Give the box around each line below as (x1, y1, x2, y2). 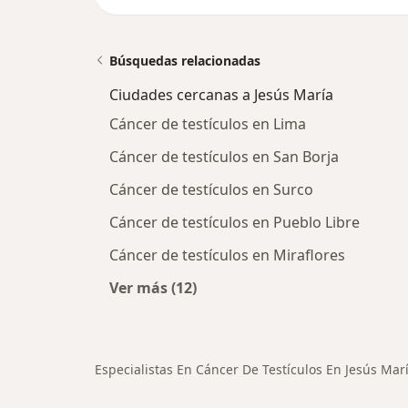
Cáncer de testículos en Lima (109, 113, 306, 134)
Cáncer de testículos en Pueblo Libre (109, 211, 360, 232)
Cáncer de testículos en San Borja (109, 146, 339, 167)
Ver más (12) (109, 277, 197, 298)
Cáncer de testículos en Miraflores (109, 244, 345, 265)
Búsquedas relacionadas (109, 51, 260, 69)
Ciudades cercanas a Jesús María (109, 84, 333, 105)
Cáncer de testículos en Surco (109, 178, 313, 199)
